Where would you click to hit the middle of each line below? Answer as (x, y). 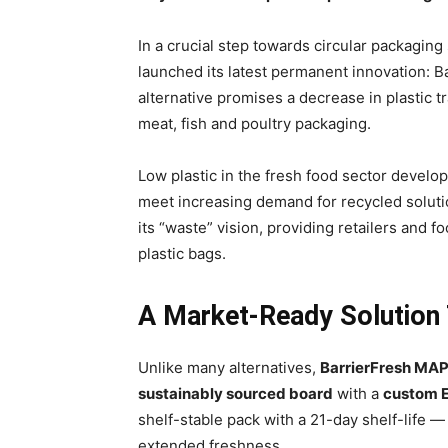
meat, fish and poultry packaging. (254, 124)
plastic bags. (182, 254)
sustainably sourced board (235, 394)
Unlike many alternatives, (229, 368)
